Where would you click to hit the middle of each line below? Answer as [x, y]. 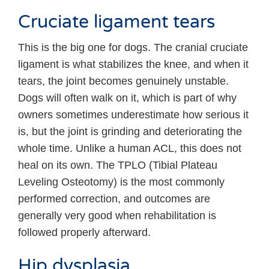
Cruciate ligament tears [116, 23]
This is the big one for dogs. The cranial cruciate [133, 48]
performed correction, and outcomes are [114, 199]
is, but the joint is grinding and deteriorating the [130, 132]
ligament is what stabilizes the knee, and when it [133, 65]
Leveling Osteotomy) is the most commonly [121, 182]
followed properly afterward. [84, 233]
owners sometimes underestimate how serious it [133, 115]
